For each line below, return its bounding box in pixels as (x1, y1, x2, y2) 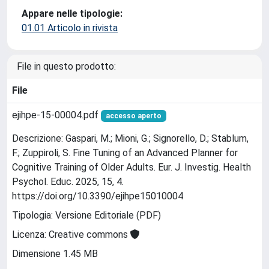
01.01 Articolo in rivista (22, 22, 118, 34)
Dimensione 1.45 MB (12, 248, 98, 260)
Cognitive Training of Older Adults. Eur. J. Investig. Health (12, 162, 251, 174)
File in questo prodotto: (17, 61, 116, 72)
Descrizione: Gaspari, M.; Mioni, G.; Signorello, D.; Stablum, (12, 133, 249, 145)
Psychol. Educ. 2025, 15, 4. (12, 176, 124, 188)
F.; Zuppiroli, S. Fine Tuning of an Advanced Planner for (12, 147, 238, 159)
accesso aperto (105, 112, 162, 120)
